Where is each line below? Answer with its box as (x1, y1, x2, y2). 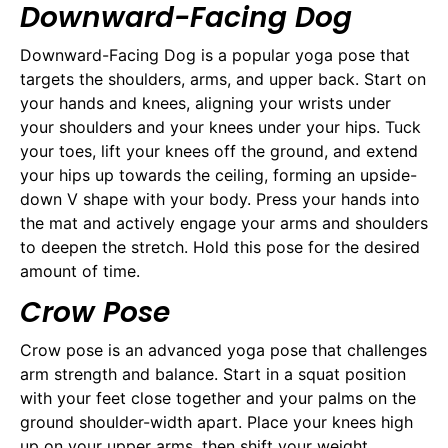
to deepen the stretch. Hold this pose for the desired (20, 237, 420, 258)
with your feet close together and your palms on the (20, 387, 416, 408)
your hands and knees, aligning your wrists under (20, 93, 391, 114)
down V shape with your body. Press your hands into (20, 189, 420, 210)
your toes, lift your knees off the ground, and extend (20, 141, 418, 162)
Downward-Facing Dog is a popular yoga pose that (20, 45, 410, 66)
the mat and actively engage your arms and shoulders (20, 213, 428, 234)
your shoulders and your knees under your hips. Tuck (20, 117, 421, 138)
